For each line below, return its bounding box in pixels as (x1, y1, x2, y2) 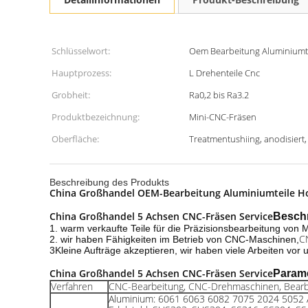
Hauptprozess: (52, 67, 111, 79)
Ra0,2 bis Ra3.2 (189, 89, 249, 101)
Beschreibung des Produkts (49, 177, 169, 188)
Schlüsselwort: (52, 45, 110, 57)
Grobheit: (52, 89, 90, 101)
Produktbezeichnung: (52, 111, 140, 123)
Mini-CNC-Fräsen (189, 111, 256, 123)
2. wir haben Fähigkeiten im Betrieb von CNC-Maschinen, (49, 234, 299, 245)
